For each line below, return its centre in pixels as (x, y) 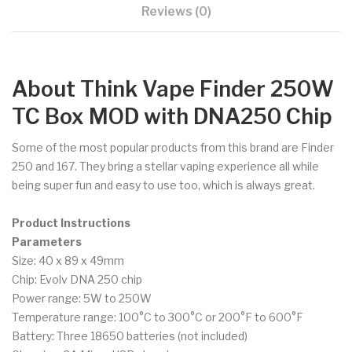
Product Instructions (71, 222)
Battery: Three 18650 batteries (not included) (130, 335)
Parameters (47, 241)
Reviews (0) (176, 11)
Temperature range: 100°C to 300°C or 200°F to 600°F (158, 317)
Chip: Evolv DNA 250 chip (77, 279)
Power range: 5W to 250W (82, 298)
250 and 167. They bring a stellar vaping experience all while (165, 166)
